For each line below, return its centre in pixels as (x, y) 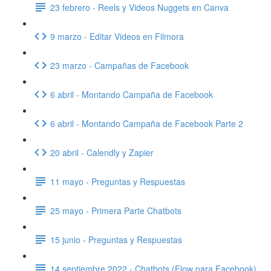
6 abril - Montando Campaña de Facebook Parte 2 (147, 123)
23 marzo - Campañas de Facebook (119, 65)
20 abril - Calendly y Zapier (102, 152)
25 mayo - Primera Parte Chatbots (116, 210)
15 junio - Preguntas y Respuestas (116, 239)
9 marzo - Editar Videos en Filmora (117, 36)
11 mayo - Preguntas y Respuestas (118, 181)
